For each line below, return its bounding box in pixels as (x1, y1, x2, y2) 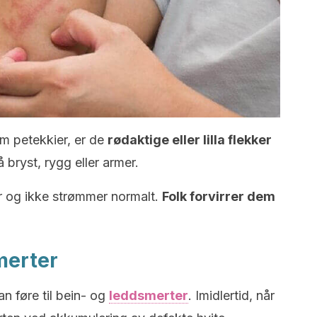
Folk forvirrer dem (162, 189, 275, 204)
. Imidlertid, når (188, 288, 275, 303)
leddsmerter (109, 288, 188, 303)
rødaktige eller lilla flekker (108, 132, 272, 147)
